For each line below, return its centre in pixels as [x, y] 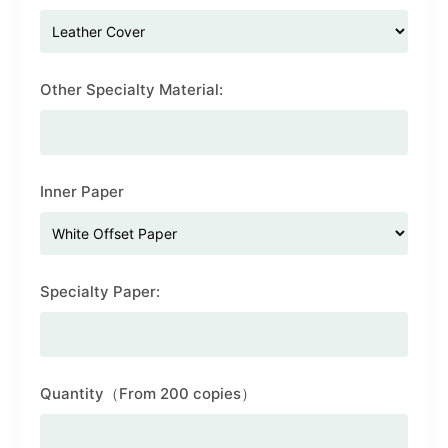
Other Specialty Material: [131, 89]
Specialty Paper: [100, 291]
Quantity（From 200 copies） [148, 393]
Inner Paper [82, 191]
